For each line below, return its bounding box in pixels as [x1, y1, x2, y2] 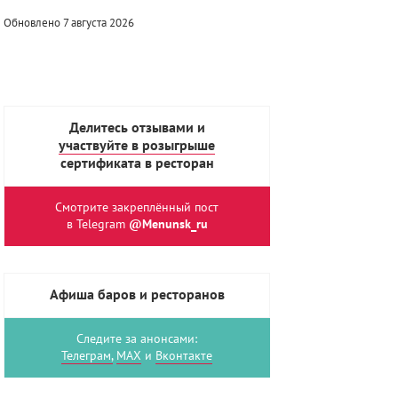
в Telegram [66, 217, 129, 232]
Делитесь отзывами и [68, 120, 205, 136]
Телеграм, [61, 348, 114, 363]
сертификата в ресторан [60, 155, 214, 171]
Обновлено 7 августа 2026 [4, 16, 135, 30]
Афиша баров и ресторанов [49, 287, 225, 303]
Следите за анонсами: [76, 331, 198, 346]
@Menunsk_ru [128, 217, 208, 232]
